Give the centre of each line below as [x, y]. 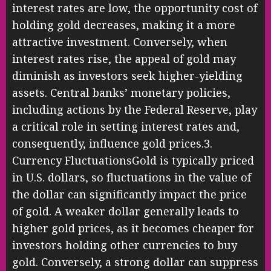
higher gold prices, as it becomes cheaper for [133, 228]
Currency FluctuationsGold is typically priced [133, 160]
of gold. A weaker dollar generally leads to [126, 211]
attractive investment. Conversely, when [120, 41]
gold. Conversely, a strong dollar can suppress [135, 262]
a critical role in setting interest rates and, [126, 126]
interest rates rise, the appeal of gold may [124, 58]
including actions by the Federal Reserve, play [135, 109]
